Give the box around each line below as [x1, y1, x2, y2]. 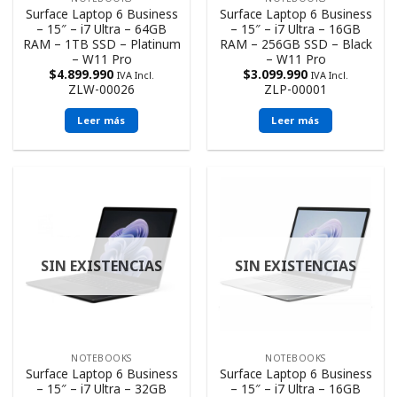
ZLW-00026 [68, 80, 135, 97]
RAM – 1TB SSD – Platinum [22, 35, 181, 52]
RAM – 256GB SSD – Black [219, 35, 372, 52]
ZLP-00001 [264, 80, 327, 97]
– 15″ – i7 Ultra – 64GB [36, 19, 167, 37]
